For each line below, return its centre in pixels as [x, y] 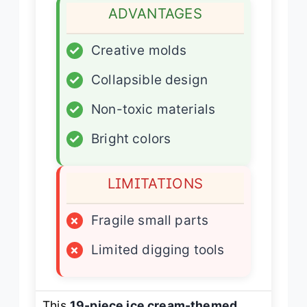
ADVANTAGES [155, 13]
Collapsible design [150, 79]
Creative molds [139, 50]
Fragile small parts [150, 220]
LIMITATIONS [155, 183]
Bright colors [131, 138]
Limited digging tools [158, 249]
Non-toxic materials [153, 109]
